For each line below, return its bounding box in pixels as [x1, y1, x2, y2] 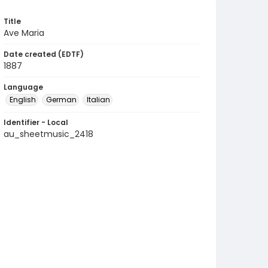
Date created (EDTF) [4, 49, 84, 59]
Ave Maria [4, 27, 44, 39]
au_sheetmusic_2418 [4, 128, 93, 140]
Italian [87, 95, 110, 105]
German [46, 95, 77, 105]
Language [4, 82, 43, 92]
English [10, 95, 36, 105]
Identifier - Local [4, 117, 68, 127]
